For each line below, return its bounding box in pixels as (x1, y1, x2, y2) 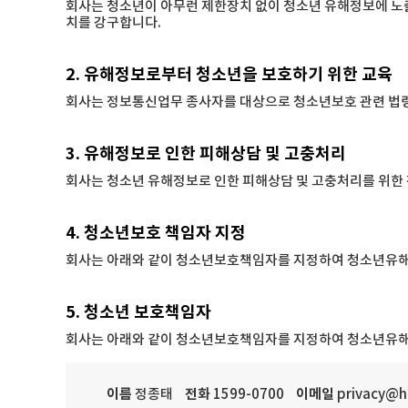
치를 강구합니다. (66, 15, 161, 31)
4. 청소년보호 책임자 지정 (66, 223, 246, 243)
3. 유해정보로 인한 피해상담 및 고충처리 (66, 144, 346, 164)
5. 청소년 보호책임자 (66, 302, 211, 322)
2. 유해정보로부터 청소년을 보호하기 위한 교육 (66, 65, 393, 85)
